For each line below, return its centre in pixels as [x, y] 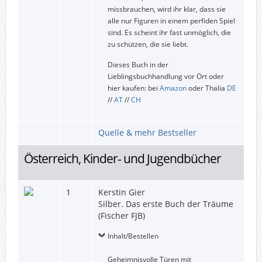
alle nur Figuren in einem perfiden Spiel [171, 20]
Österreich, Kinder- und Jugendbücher [122, 158]
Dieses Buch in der [138, 64]
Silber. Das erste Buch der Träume [166, 204]
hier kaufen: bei [133, 88]
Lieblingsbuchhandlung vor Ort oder [166, 76]
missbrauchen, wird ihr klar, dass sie [166, 9]
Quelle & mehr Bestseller [147, 132]
